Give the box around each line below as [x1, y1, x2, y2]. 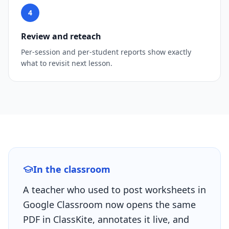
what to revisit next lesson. [21, 58, 112, 68]
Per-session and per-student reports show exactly [21, 47, 191, 57]
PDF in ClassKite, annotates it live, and [23, 213, 189, 225]
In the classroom [33, 163, 110, 175]
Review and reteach [21, 31, 101, 42]
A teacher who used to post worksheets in [23, 184, 206, 196]
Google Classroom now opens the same [23, 198, 196, 211]
